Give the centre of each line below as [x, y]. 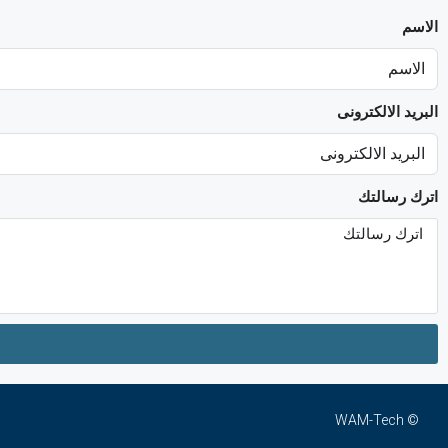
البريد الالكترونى [387, 112]
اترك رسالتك [398, 197]
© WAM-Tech [411, 420]
